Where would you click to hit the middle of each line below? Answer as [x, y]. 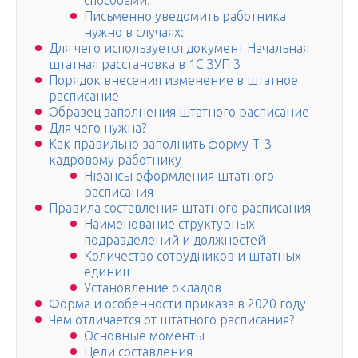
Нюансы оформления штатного [179, 176]
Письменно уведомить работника [185, 16]
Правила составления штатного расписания [180, 208]
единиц [107, 272]
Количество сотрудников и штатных [193, 256]
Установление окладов [153, 288]
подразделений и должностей [175, 240]
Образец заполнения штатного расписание [179, 112]
